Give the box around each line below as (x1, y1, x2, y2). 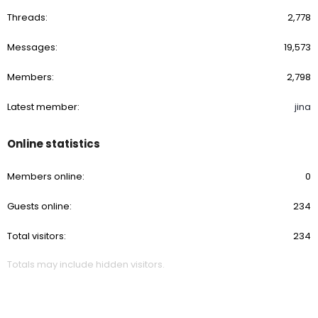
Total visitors (7, 229, 64, 243)
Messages (7, 40, 55, 54)
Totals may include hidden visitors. (7, 258, 165, 271)
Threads (7, 11, 45, 24)
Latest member (7, 100, 77, 114)
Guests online (7, 199, 70, 213)
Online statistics (7, 136, 100, 151)
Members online (7, 170, 82, 183)
